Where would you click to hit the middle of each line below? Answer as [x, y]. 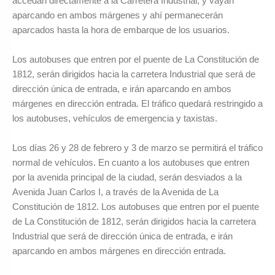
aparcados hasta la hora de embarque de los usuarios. [121, 29]
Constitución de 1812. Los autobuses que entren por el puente [136, 207]
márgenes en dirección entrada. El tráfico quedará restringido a [137, 103]
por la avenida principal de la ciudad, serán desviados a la [127, 177]
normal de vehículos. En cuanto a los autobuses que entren [131, 163]
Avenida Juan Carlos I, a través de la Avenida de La [115, 192]
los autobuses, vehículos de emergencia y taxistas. [115, 118]
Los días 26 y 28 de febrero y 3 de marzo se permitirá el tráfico [137, 148]
